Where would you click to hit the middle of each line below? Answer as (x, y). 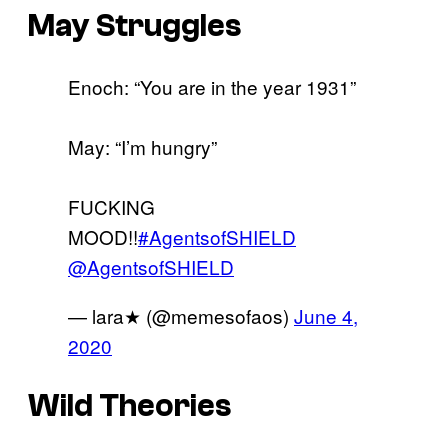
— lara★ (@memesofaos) (181, 315)
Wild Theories (129, 406)
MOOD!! (103, 236)
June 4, (326, 315)
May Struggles (134, 25)
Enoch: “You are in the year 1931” (212, 86)
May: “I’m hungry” (142, 146)
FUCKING (111, 206)
